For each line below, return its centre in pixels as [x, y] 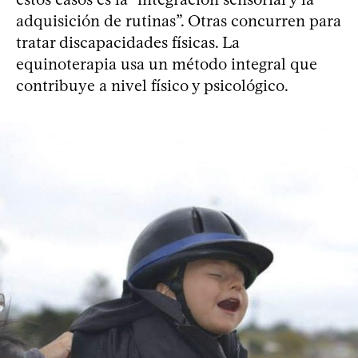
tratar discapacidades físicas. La [128, 43]
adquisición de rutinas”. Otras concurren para [179, 21]
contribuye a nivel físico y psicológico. [152, 86]
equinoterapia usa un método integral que [167, 64]
